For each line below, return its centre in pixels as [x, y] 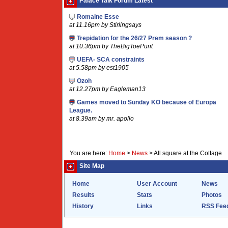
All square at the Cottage [188, 153]
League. [81, 110]
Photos [212, 195]
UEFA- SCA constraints [111, 60]
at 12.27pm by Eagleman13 [107, 89]
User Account [157, 184]
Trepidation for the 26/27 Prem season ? [134, 38]
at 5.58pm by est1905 [99, 68]
